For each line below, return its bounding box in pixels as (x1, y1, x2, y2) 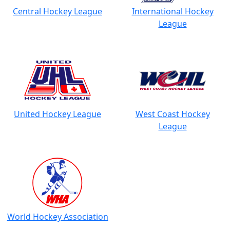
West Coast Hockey (135, 108, 210, 120)
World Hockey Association (7, 211, 108, 222)
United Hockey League (14, 108, 101, 120)
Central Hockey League (13, 6, 102, 17)
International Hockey (131, 6, 214, 17)
